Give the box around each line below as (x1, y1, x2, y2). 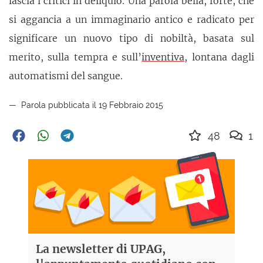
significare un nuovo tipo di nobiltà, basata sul (9, 32, 254, 44)
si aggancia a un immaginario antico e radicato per (9, 13, 254, 25)
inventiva (141, 50, 185, 63)
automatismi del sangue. (9, 69, 123, 82)
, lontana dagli (184, 50, 255, 63)
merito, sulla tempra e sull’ (9, 50, 142, 63)
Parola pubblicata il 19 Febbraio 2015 (19, 99, 163, 110)
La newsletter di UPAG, (35, 241, 166, 256)
